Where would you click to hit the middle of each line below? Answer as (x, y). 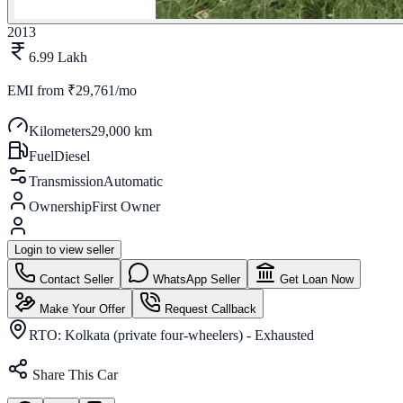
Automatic (133, 181)
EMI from (37, 90)
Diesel (72, 156)
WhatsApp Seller (195, 279)
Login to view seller (64, 249)
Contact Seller (75, 279)
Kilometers (60, 130)
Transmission (66, 181)
